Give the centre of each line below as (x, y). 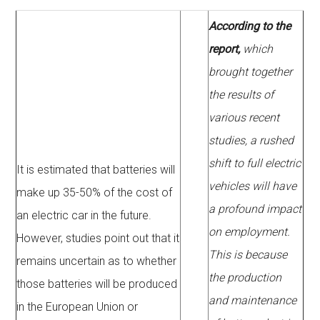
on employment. (250, 232)
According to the (250, 26)
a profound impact (255, 209)
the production (245, 278)
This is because (248, 255)
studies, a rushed (251, 141)
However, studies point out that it (98, 239)
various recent (244, 118)
